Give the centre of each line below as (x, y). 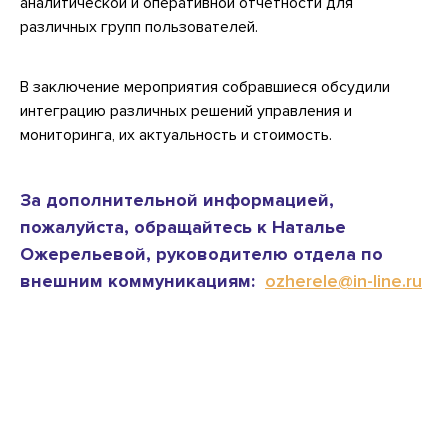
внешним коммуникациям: (142, 280)
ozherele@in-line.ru (343, 280)
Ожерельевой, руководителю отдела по (201, 253)
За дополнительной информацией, (177, 199)
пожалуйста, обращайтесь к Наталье (183, 226)
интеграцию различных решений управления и (186, 110)
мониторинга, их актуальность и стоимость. (176, 134)
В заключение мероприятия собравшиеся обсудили (205, 86)
